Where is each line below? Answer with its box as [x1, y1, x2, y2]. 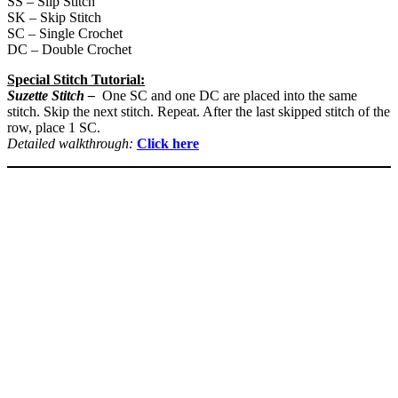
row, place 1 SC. [7, 119, 100, 135]
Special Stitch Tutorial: [7, 71, 145, 87]
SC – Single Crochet [7, 25, 123, 41]
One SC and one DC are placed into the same [102, 87, 357, 103]
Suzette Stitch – [7, 87, 95, 103]
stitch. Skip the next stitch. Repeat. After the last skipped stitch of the [7, 103, 390, 119]
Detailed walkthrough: [7, 135, 133, 151]
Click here [137, 135, 199, 151]
